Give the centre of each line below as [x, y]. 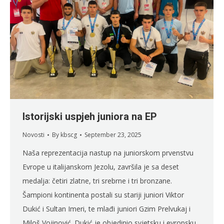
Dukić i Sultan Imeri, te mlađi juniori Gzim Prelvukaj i [106, 209]
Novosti [33, 135]
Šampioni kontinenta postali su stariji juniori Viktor [103, 195]
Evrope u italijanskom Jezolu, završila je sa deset [101, 167]
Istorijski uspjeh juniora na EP [90, 117]
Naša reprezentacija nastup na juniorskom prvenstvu [108, 153]
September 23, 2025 [113, 135]
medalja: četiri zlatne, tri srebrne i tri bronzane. [97, 181]
